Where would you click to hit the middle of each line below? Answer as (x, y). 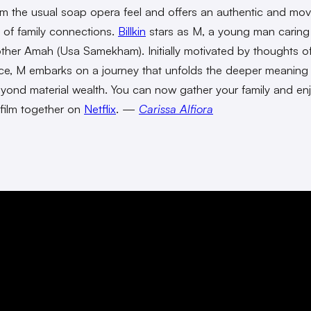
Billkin (132, 31)
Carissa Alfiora (176, 108)
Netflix (100, 108)
